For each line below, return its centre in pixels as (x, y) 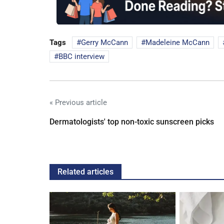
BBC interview (81, 56)
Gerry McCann (104, 42)
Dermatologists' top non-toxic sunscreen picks (132, 121)
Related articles (85, 171)
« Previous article (78, 102)
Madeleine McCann (177, 42)
